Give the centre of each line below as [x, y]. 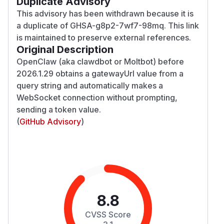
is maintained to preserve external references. [104, 37]
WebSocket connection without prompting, [97, 97]
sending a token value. [59, 109]
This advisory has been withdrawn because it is [105, 13]
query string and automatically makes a [90, 85]
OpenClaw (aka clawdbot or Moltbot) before [100, 61]
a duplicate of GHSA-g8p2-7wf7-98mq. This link [108, 25]
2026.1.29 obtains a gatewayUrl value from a [100, 73]
